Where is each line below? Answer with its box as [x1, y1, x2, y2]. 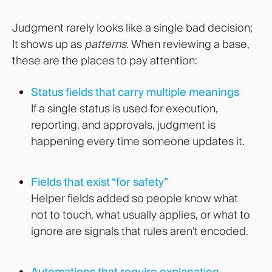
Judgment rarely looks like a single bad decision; [12, 21, 253, 35]
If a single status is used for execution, [30, 101, 218, 116]
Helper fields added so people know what [30, 191, 238, 205]
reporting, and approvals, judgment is [30, 118, 216, 132]
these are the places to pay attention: [12, 53, 197, 68]
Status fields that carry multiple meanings [30, 85, 239, 100]
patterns [84, 37, 126, 52]
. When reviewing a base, [126, 37, 250, 52]
